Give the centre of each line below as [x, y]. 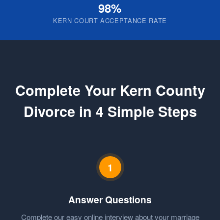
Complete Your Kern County [110, 90]
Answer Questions [110, 199]
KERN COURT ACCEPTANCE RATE [110, 20]
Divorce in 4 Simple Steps [110, 111]
